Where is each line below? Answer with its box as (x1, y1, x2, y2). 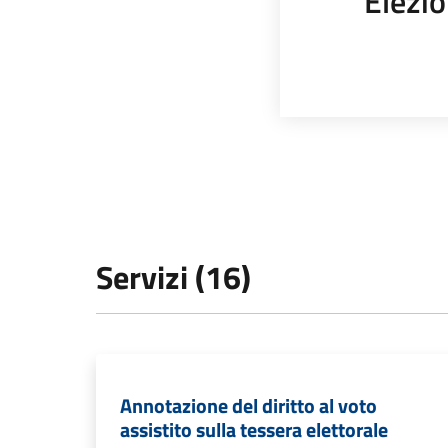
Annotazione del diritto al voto (120, 390, 377, 421)
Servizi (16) (96, 253, 251, 301)
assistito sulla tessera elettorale (120, 414, 388, 445)
